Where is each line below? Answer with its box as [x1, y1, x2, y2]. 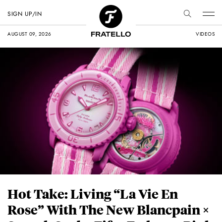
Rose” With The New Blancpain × [7, 201, 209, 218]
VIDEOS [196, 30, 215, 38]
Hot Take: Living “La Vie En [7, 185, 178, 202]
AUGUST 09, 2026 [7, 30, 52, 38]
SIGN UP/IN [7, 9, 42, 18]
